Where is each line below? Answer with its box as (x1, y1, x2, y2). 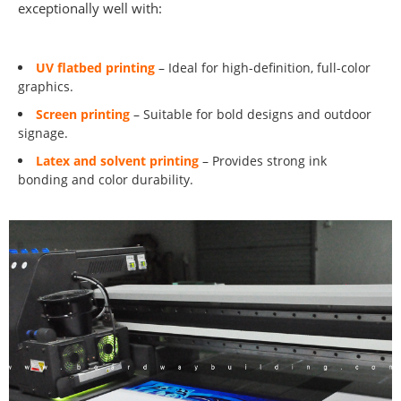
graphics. (18, 77, 73, 95)
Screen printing (35, 105, 130, 123)
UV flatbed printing (35, 58, 155, 76)
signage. (18, 124, 68, 141)
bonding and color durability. (18, 170, 193, 188)
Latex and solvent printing (35, 151, 199, 169)
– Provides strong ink (198, 151, 327, 169)
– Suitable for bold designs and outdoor (129, 105, 371, 123)
